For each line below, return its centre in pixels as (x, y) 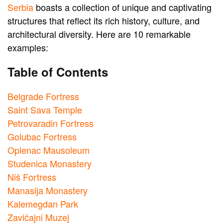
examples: (28, 48)
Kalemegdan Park (43, 204)
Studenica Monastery (50, 164)
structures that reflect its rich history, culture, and (104, 21)
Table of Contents (58, 72)
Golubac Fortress (42, 137)
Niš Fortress (32, 177)
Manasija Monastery (48, 190)
